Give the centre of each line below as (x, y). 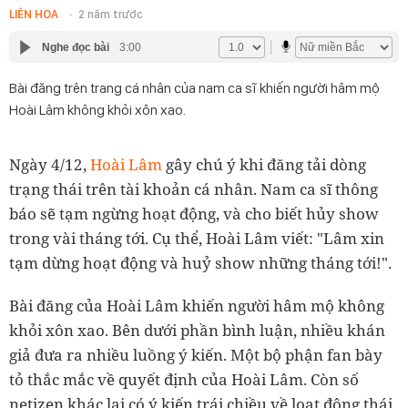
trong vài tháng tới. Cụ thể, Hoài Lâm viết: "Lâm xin (197, 238)
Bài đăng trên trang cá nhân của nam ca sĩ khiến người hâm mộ (194, 88)
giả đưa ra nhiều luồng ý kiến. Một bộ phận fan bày (196, 355)
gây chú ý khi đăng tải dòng (264, 164)
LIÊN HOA (34, 14)
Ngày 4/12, (50, 164)
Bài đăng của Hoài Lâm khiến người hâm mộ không (197, 306)
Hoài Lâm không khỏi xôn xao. (97, 110)
